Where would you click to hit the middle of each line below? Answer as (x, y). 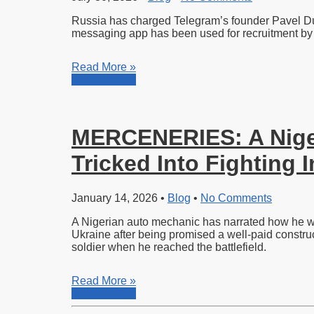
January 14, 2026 (115, 198)
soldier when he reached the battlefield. (169, 247)
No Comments (236, 198)
